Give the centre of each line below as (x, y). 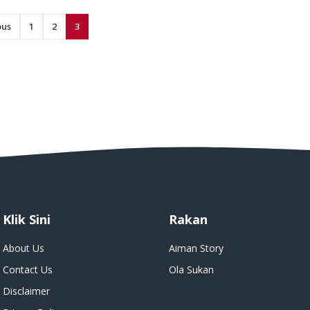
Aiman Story (196, 248)
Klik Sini (27, 219)
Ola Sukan (191, 269)
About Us (24, 248)
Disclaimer (26, 291)
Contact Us (28, 269)
